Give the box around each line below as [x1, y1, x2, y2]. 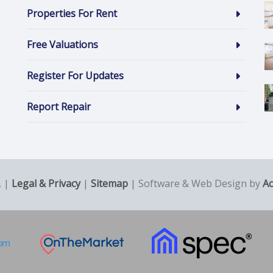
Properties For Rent [27, 7, 117, 21]
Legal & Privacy [12, 177, 80, 191]
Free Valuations [27, 38, 98, 52]
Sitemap [91, 177, 128, 191]
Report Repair [27, 100, 91, 114]
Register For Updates [27, 69, 124, 83]
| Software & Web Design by [128, 177, 263, 191]
